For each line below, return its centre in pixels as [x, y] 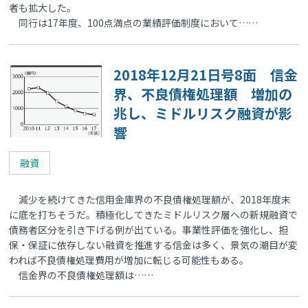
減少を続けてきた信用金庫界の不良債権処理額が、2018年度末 [150, 199]
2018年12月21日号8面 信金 [206, 74]
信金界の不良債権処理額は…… [81, 275]
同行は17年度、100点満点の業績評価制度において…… [134, 22]
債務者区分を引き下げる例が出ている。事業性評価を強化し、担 [149, 229]
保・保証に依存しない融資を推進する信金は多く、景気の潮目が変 [154, 244]
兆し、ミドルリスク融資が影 [203, 113]
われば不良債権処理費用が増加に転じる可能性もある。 [129, 260]
